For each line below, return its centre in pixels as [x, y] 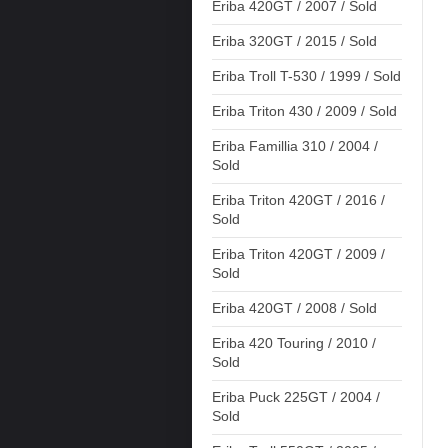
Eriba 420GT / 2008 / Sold [294, 308]
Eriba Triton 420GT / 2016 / [298, 200]
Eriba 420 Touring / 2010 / [294, 343]
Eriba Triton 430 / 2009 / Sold [304, 111]
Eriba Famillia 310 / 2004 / [295, 146]
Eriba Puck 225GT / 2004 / [296, 397]
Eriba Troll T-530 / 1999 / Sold [306, 76]
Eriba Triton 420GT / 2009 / [298, 254]
